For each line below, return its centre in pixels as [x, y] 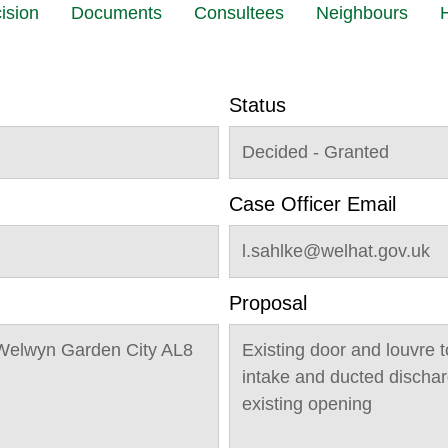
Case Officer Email [312, 204]
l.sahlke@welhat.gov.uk [336, 251]
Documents [116, 13]
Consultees [239, 13]
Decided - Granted [315, 152]
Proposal [268, 303]
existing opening [307, 404]
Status [257, 105]
